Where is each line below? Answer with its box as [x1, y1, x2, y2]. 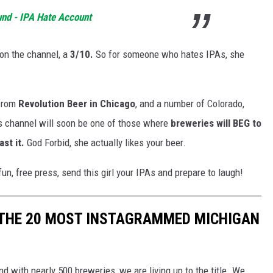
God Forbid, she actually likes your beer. [24, 136, 186, 149]
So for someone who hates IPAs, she [93, 48, 244, 60]
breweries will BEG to [171, 116, 261, 129]
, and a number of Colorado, [135, 97, 244, 110]
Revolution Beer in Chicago [18, 97, 135, 110]
